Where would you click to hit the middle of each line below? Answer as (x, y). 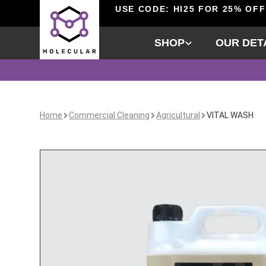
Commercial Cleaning (110, 115)
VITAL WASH (230, 115)
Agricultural (178, 115)
